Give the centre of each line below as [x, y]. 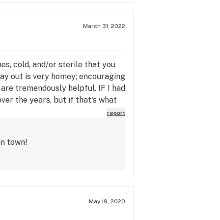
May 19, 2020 [107, 201]
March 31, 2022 [104, 26]
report [116, 113]
